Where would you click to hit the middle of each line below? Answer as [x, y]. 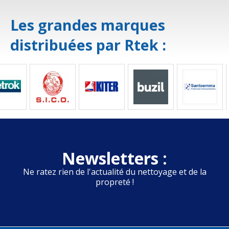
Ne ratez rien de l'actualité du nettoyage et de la [114, 172]
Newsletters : [114, 158]
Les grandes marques [88, 25]
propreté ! [114, 182]
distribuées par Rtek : [88, 45]
